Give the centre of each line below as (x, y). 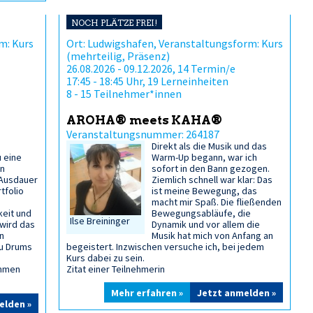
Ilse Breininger (100, 221)
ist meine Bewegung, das (205, 191)
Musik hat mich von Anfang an (213, 235)
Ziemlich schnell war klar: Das (212, 180)
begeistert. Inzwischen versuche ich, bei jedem (165, 247)
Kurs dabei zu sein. (105, 258)
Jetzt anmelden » (236, 293)
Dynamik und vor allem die (206, 224)
